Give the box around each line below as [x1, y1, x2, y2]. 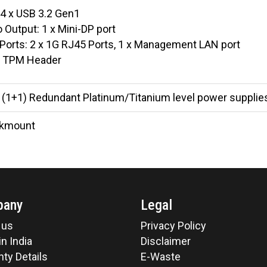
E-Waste [141, 250, 181, 263]
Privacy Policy [141, 219, 206, 232]
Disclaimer [141, 234, 191, 247]
